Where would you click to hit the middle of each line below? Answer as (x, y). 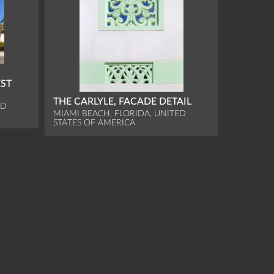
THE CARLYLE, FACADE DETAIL (123, 102)
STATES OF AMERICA (94, 123)
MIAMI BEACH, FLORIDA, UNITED (120, 114)
